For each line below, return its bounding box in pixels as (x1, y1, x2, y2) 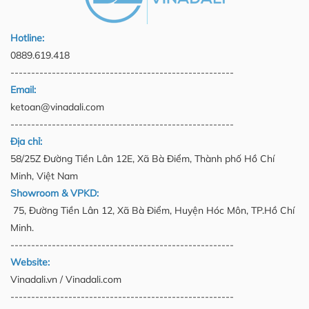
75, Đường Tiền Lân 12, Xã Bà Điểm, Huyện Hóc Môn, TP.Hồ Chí (13, 204, 295, 217)
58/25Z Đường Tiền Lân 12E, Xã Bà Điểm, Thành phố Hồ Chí (10, 152, 275, 166)
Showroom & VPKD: (10, 187, 101, 200)
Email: (10, 83, 39, 97)
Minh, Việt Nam (10, 170, 78, 183)
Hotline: (10, 32, 47, 45)
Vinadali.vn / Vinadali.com (10, 273, 121, 286)
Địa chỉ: (10, 135, 45, 148)
